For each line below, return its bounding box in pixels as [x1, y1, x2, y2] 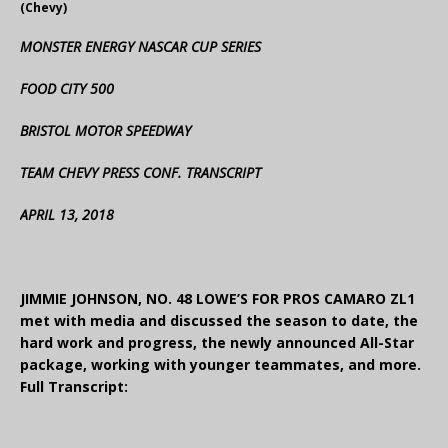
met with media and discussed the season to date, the [20, 311, 418, 331]
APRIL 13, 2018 [20, 205, 114, 225]
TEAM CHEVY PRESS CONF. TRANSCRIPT [20, 163, 261, 183]
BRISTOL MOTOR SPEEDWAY [20, 121, 191, 141]
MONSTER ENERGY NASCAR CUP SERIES [20, 37, 261, 57]
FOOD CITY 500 [20, 79, 114, 99]
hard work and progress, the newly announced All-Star [20, 333, 414, 353]
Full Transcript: [20, 377, 128, 397]
